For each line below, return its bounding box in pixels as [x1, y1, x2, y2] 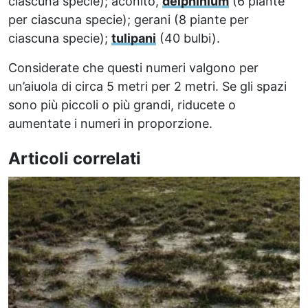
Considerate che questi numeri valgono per [8, 60, 258, 75]
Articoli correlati [8, 148, 141, 168]
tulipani [111, 30, 156, 45]
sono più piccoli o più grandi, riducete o [8, 97, 236, 112]
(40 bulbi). [156, 30, 220, 45]
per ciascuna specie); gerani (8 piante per [8, 12, 249, 27]
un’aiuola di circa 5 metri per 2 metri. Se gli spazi [8, 78, 287, 93]
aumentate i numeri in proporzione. [8, 115, 212, 131]
